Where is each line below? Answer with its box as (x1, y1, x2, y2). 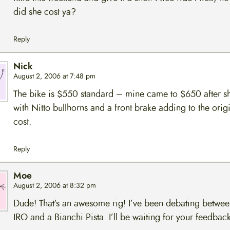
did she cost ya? (13, 5, 76, 19)
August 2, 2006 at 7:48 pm (13, 71, 95, 81)
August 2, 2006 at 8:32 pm (13, 181, 96, 191)
